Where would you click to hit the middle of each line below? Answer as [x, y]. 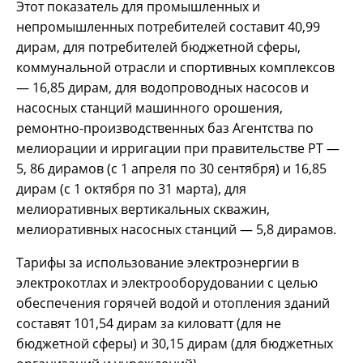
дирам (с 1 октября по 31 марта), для [131, 188]
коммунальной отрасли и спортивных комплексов [175, 67]
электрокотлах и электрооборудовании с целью [167, 282]
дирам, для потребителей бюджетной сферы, [158, 47]
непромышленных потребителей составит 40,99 [168, 26]
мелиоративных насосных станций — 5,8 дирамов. [176, 229]
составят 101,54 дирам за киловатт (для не [149, 323]
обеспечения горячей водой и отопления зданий [173, 303]
